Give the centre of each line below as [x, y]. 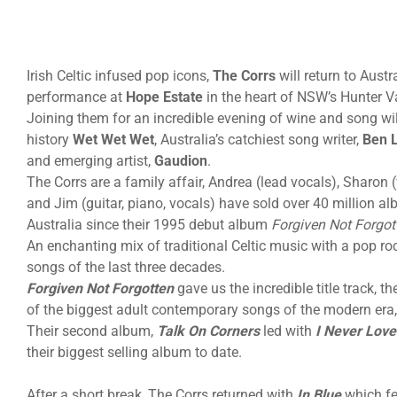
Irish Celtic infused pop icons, [120, 75]
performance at [76, 97]
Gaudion [181, 160]
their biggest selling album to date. [134, 352]
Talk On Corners [208, 331]
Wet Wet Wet [113, 139]
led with [288, 331]
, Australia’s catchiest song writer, [258, 139]
